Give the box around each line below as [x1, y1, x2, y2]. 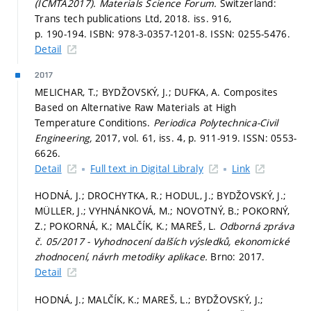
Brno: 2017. [210, 250, 265, 264]
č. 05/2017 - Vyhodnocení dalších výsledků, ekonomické [35, 235, 289, 249]
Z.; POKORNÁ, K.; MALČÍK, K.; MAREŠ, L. [35, 219, 219, 233]
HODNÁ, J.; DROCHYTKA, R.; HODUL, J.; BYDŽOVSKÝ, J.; [35, 189, 287, 203]
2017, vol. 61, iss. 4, [94, 131, 189, 144]
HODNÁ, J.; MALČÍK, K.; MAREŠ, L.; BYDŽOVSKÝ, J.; [35, 292, 264, 306]
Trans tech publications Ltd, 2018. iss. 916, [35, 11, 232, 25]
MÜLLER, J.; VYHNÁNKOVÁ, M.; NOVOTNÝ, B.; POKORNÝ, [35, 204, 290, 218]
